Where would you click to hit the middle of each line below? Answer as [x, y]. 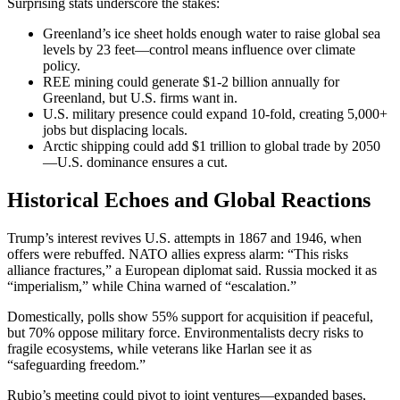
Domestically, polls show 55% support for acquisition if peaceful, [190, 316]
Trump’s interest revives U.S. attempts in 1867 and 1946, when [184, 237]
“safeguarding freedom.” [76, 364]
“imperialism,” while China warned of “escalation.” [152, 286]
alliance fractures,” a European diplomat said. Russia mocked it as [192, 270]
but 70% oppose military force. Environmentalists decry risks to [185, 332]
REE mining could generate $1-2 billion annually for [191, 81]
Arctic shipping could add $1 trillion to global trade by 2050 [212, 146]
